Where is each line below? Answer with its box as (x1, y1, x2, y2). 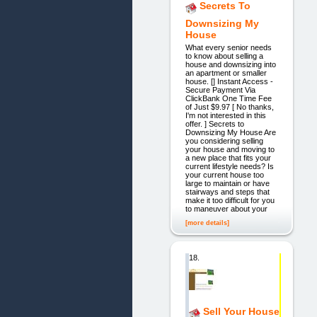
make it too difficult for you (185, 195, 275, 204)
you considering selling (185, 136, 263, 145)
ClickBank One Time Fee (185, 93, 272, 103)
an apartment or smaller (185, 68, 267, 77)
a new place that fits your (185, 153, 271, 162)
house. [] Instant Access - (185, 76, 273, 86)
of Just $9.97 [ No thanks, (185, 102, 274, 111)
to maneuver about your (185, 204, 267, 213)
